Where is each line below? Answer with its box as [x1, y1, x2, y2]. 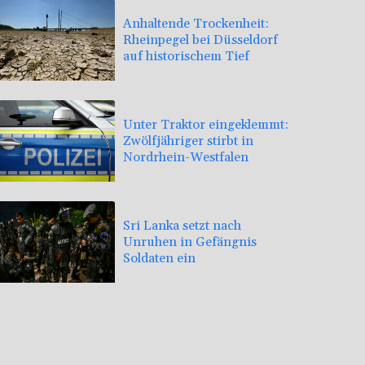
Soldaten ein [123, 249, 196, 266]
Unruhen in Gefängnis [123, 233, 257, 250]
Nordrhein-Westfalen [123, 148, 248, 165]
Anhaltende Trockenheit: [123, 15, 269, 32]
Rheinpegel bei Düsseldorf [123, 31, 278, 48]
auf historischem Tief [123, 47, 249, 64]
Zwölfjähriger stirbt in [123, 132, 253, 149]
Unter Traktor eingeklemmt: [123, 116, 288, 133]
